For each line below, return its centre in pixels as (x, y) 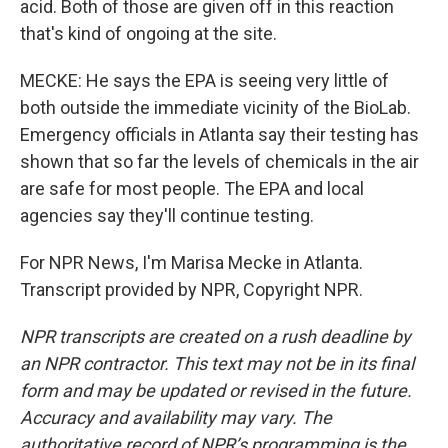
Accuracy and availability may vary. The (176, 417)
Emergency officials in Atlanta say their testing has (219, 134)
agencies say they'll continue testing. (167, 215)
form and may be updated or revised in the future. (216, 390)
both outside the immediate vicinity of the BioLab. (215, 107)
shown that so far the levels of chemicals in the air (219, 161)
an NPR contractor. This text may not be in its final (217, 363)
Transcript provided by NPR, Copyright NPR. (191, 289)
